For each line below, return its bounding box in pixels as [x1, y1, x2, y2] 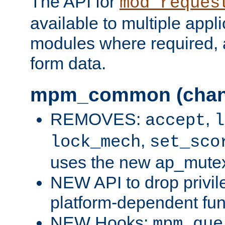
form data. [30, 54, 106, 73]
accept [145, 111, 205, 131]
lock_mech [50, 133, 141, 152]
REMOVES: [50, 109, 145, 129]
